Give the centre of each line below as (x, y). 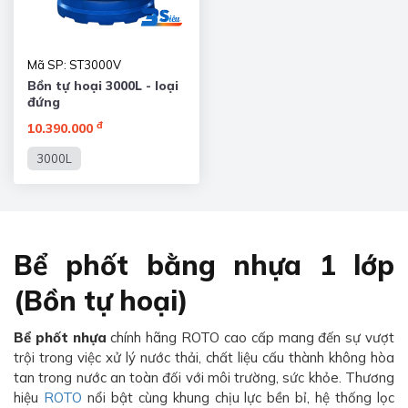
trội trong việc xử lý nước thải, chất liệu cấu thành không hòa (204, 358)
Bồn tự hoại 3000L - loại (103, 86)
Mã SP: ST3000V (74, 65)
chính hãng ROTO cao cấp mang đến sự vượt (250, 338)
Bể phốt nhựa (60, 338)
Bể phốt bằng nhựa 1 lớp (204, 265)
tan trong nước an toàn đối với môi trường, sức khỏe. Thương (204, 378)
